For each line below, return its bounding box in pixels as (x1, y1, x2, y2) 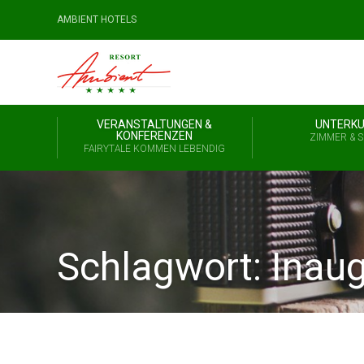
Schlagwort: (57, 244, 271, 290)
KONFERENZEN (116, 129, 193, 142)
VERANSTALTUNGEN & (97, 118, 213, 131)
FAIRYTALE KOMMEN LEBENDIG (84, 143, 226, 154)
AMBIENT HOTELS (57, 14, 136, 25)
